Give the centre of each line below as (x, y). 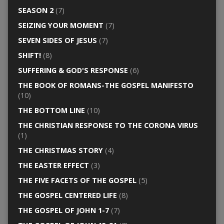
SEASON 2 (35, 10)
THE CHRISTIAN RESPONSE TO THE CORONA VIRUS (108, 125)
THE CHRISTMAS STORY (60, 150)
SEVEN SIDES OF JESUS (57, 40)
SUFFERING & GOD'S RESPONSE (73, 70)
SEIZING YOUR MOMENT (60, 25)
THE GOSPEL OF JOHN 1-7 (63, 210)
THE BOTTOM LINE (51, 110)
